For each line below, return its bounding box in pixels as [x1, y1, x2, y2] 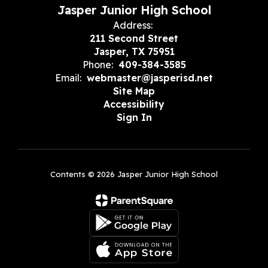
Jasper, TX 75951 [93, 45, 175, 57]
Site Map [113, 84, 155, 97]
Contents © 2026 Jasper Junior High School [50, 169, 218, 179]
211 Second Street [90, 32, 178, 44]
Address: [112, 19, 153, 31]
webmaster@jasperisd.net [87, 71, 213, 84]
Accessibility [103, 98, 165, 110]
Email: [55, 71, 81, 84]
